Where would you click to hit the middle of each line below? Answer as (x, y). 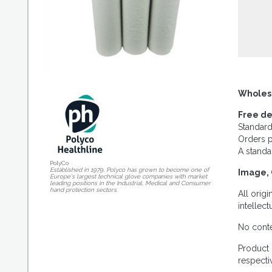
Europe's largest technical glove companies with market (128, 176)
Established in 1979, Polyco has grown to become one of (129, 170)
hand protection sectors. (84, 190)
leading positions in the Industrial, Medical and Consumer (130, 183)
